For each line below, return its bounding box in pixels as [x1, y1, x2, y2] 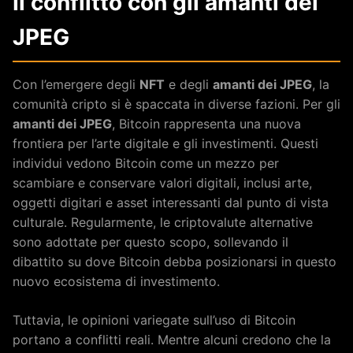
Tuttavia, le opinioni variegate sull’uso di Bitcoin [13, 312, 295, 328]
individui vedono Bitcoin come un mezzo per [13, 155, 279, 171]
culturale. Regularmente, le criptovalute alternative [13, 214, 313, 230]
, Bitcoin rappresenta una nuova [112, 116, 301, 132]
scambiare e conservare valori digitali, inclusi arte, [13, 175, 312, 191]
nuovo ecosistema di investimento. [13, 273, 220, 289]
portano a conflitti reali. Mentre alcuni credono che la [13, 332, 331, 347]
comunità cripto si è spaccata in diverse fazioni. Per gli [13, 96, 340, 112]
